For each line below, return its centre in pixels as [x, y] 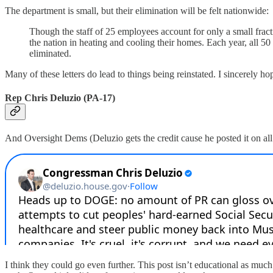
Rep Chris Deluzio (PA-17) [60, 97]
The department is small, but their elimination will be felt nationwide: [137, 10]
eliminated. [50, 53]
